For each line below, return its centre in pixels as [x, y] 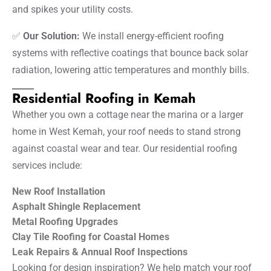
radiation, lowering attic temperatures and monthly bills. [131, 70]
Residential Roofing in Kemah [104, 98]
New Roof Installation [59, 191]
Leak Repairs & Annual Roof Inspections [100, 252]
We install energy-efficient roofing [152, 36]
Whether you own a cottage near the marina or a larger [128, 114]
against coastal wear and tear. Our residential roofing [125, 148]
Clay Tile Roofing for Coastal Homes [91, 237]
